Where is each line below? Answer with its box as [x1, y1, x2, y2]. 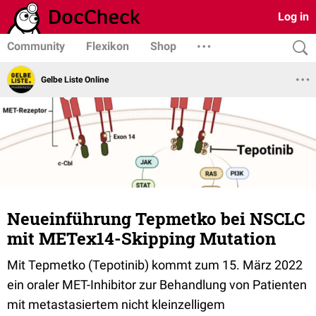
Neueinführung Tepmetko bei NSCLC [7, 207, 305, 230]
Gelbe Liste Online [41, 74, 109, 85]
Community [7, 39, 65, 53]
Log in [278, 10, 309, 23]
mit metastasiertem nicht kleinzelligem [7, 297, 225, 312]
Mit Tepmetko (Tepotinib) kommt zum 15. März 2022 [7, 257, 303, 272]
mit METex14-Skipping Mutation [7, 227, 276, 250]
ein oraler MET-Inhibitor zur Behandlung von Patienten [7, 277, 307, 292]
